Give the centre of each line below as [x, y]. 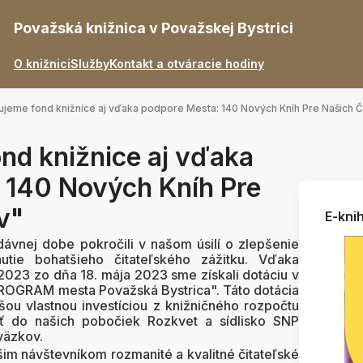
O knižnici [42, 63]
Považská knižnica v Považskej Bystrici [154, 28]
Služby [90, 63]
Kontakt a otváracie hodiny [187, 63]
